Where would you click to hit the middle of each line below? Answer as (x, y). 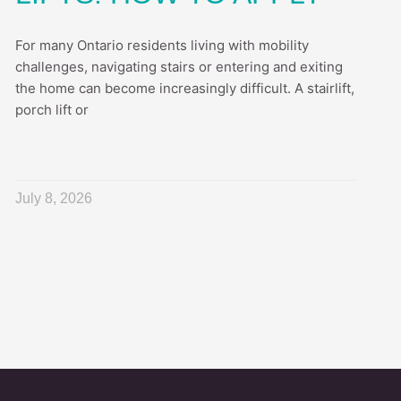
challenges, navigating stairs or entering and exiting (179, 66)
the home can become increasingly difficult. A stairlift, (184, 88)
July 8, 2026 (53, 198)
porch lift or (51, 109)
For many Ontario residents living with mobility (162, 45)
